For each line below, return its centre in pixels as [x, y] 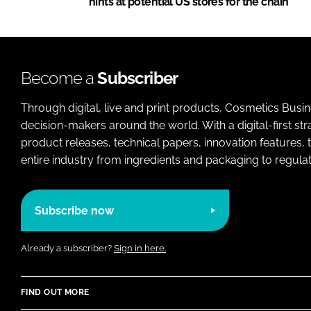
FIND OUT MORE [55, 293]
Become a [59, 78]
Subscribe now [74, 210]
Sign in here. [140, 249]
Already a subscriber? [67, 249]
